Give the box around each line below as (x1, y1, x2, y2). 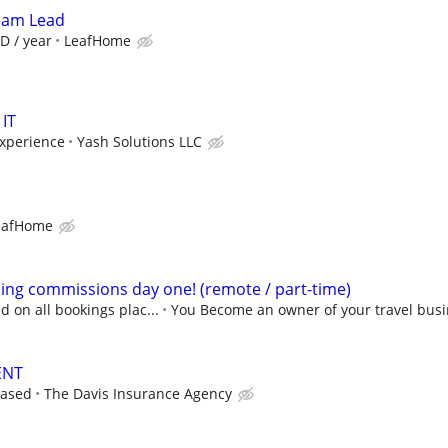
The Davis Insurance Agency (44, 384, 232, 404)
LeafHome (64, 30, 131, 50)
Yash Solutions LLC (77, 131, 202, 151)
